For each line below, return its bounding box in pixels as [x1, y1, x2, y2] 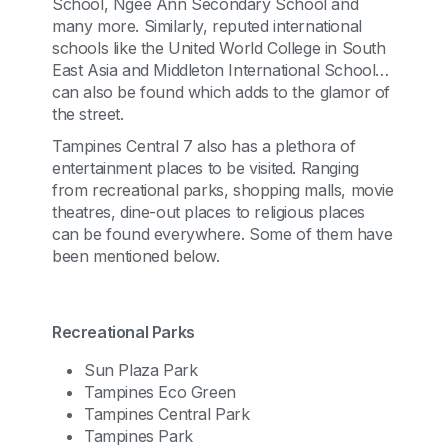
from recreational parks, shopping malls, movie [52, 180, 394, 200]
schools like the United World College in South [52, 38, 386, 58]
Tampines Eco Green [84, 382, 236, 402]
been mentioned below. [52, 246, 220, 266]
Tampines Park [84, 426, 193, 446]
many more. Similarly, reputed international [52, 16, 362, 36]
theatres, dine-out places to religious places [52, 202, 365, 222]
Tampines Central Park [84, 404, 250, 424]
